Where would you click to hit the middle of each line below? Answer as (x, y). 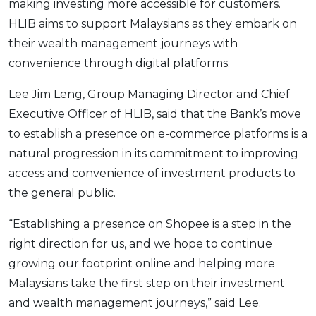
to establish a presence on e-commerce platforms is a (158, 133)
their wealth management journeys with (123, 43)
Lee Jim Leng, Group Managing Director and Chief (149, 94)
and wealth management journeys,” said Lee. (135, 303)
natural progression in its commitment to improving (153, 153)
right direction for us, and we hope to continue (140, 243)
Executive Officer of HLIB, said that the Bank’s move (155, 114)
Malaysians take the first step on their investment (147, 283)
